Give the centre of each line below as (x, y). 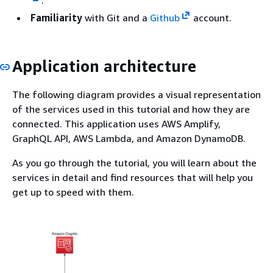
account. (211, 17)
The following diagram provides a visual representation (136, 94)
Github (165, 17)
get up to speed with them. (73, 192)
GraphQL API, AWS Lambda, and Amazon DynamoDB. (129, 138)
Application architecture (104, 66)
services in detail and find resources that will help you (133, 177)
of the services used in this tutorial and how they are (131, 109)
